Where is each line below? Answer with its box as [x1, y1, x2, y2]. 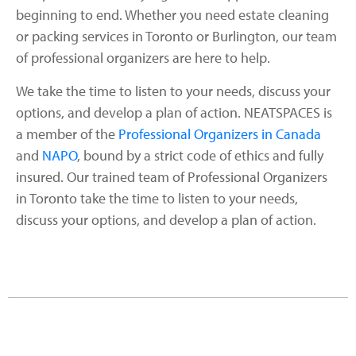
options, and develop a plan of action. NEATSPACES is [16, 103, 332, 122]
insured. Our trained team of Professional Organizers [16, 167, 327, 186]
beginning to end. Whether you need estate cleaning [16, 6, 329, 25]
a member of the [16, 124, 118, 143]
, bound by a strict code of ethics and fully [77, 145, 323, 164]
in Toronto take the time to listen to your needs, [16, 188, 298, 207]
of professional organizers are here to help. [16, 48, 270, 68]
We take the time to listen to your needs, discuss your [16, 81, 331, 100]
